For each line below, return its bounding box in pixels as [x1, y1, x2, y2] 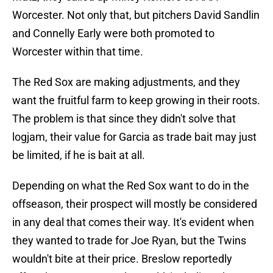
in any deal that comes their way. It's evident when [12, 216, 254, 229]
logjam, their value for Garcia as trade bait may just [12, 130, 257, 144]
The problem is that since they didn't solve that [12, 112, 236, 126]
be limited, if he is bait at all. [12, 149, 145, 162]
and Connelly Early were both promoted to [12, 27, 214, 40]
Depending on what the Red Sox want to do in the [12, 179, 249, 193]
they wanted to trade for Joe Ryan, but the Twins [12, 234, 246, 247]
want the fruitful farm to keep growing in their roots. [12, 94, 260, 107]
